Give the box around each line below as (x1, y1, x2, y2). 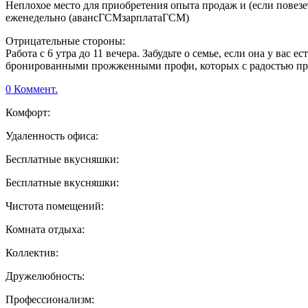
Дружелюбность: (5, 270, 85, 283)
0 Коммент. (5, 83, 58, 96)
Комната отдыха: (5, 223, 85, 236)
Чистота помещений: (5, 200, 104, 212)
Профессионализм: (5, 294, 94, 306)
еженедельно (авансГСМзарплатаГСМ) (5, 12, 189, 24)
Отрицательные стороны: (5, 35, 125, 47)
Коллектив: (5, 247, 58, 259)
